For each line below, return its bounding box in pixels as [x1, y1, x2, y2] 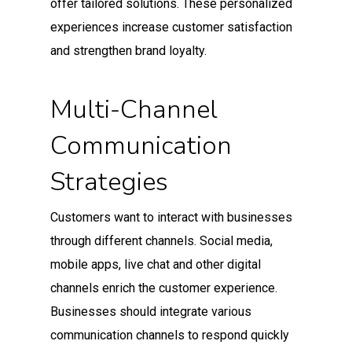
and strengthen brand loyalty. [50, 42, 207, 58]
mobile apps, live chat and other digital [50, 256, 261, 272]
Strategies [50, 163, 168, 200]
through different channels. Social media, [50, 233, 273, 248]
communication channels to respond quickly [50, 327, 289, 343]
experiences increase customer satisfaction [50, 19, 292, 35]
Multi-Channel [50, 91, 218, 127]
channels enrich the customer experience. [50, 280, 277, 295]
